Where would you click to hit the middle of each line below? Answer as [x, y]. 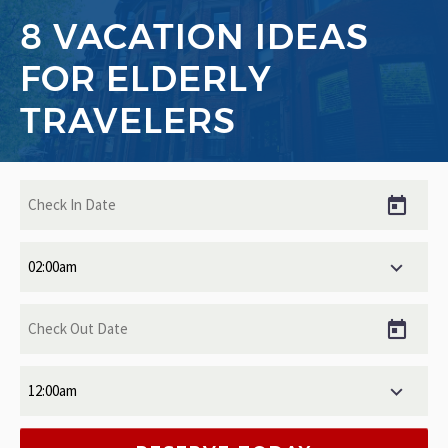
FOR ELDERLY [146, 78]
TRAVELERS [128, 120]
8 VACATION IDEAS [194, 36]
